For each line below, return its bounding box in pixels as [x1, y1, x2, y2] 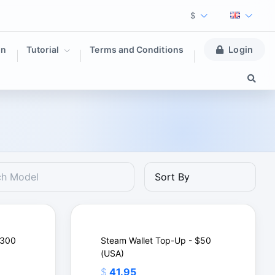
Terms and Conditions [90, 44, 184, 55]
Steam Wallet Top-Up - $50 [100, 234, 211, 246]
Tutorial [26, 44, 61, 55]
